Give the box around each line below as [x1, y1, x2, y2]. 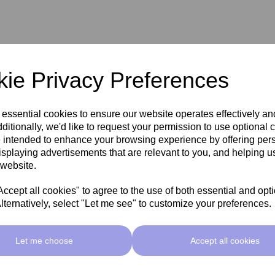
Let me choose [15, 235, 73, 246]
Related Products [53, 227, 222, 253]
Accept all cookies [190, 235, 260, 246]
